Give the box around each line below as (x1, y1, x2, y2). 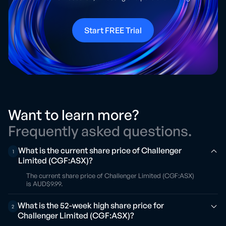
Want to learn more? (8, 106, 139, 124)
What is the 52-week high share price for (18, 200, 164, 210)
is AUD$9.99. (26, 180, 63, 188)
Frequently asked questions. (8, 122, 192, 140)
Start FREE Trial (84, 25, 142, 35)
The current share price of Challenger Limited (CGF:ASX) (26, 172, 194, 180)
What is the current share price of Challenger (18, 145, 182, 155)
